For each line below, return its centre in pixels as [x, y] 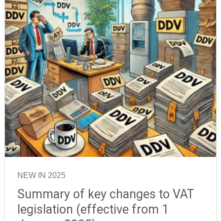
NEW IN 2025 [41, 176]
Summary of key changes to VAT [106, 194]
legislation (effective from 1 [93, 210]
